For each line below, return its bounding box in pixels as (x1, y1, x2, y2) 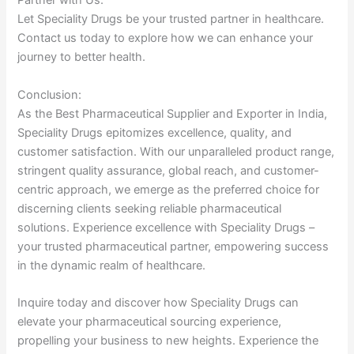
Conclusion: (17, 87, 82, 102)
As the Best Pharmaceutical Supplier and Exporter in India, (17, 106, 328, 121)
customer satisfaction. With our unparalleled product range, (17, 144, 335, 159)
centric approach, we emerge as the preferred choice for (17, 182, 320, 197)
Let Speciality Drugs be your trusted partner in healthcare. (17, 12, 325, 27)
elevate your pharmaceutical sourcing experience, (17, 314, 282, 330)
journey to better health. (17, 50, 146, 65)
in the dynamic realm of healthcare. (17, 258, 206, 273)
